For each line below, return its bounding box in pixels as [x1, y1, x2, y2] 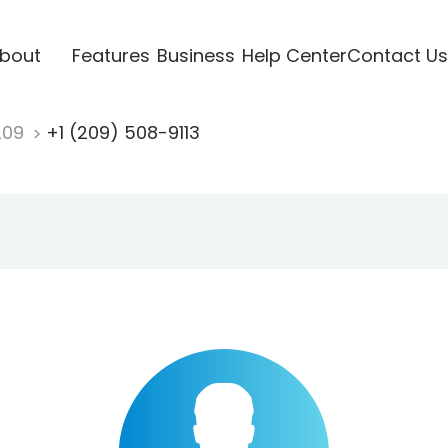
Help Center [241, 42, 347, 68]
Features [71, 42, 150, 68]
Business [156, 42, 235, 68]
